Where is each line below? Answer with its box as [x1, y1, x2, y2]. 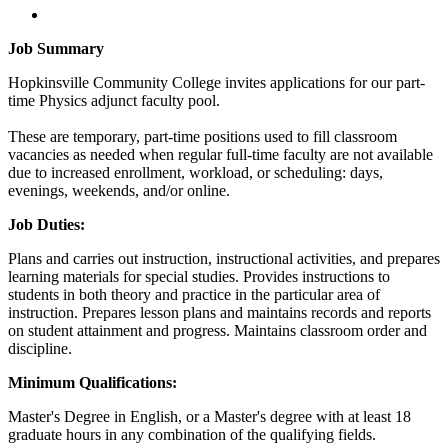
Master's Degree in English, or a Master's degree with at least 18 [8, 407, 411, 425]
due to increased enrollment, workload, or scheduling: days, [8, 163, 383, 181]
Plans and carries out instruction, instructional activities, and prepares [8, 249, 440, 267]
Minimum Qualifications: [8, 373, 177, 391]
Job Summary [8, 39, 104, 57]
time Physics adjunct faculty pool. [8, 91, 220, 109]
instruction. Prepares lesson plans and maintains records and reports [8, 303, 431, 321]
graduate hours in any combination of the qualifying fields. [8, 425, 376, 443]
